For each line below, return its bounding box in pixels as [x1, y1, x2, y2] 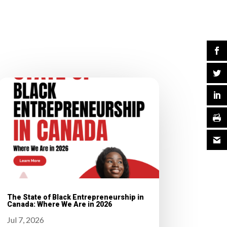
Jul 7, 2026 [7, 215, 44, 225]
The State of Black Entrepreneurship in [7, 193, 144, 202]
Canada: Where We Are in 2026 [7, 200, 112, 209]
